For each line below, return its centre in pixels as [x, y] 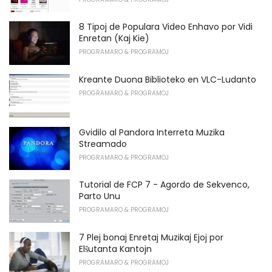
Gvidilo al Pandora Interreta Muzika [152, 132]
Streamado [103, 144]
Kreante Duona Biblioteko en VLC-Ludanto [168, 80]
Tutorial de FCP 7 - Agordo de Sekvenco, [164, 185]
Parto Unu [100, 196]
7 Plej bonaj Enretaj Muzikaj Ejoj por [151, 238]
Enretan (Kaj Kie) [114, 39]
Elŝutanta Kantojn [115, 249]
